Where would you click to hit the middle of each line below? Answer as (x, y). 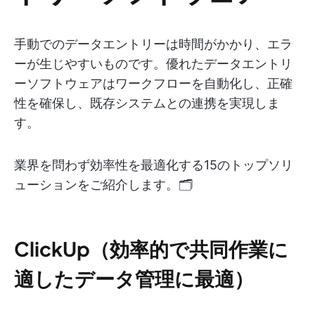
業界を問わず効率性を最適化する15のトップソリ (154, 165)
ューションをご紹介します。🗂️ (103, 185)
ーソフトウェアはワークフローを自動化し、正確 (153, 83)
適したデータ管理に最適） (134, 278)
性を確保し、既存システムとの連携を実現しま (147, 103)
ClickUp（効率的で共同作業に (151, 249)
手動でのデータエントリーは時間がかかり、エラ (153, 44)
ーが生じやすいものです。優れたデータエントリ (153, 64)
